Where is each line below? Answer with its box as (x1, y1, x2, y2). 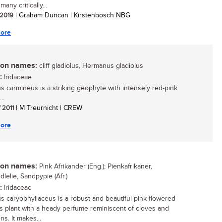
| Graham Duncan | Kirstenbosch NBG (13, 11, 130, 19)
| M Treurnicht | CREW (14, 104, 82, 112)
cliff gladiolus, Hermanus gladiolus (37, 62, 143, 70)
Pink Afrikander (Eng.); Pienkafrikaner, (37, 163, 152, 170)
